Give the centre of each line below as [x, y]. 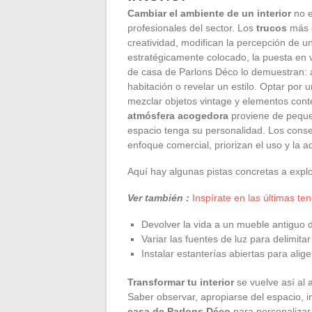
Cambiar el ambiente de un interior [209, 13]
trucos [272, 28]
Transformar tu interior [181, 282]
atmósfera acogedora [178, 115]
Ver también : [158, 197]
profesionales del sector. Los [192, 28]
